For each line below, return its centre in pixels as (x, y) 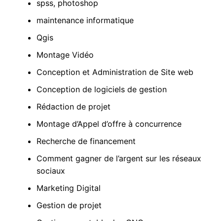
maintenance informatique (85, 20)
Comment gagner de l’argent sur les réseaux (119, 159)
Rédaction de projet (73, 107)
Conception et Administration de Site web (115, 72)
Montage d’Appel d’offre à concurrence (109, 124)
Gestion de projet (69, 205)
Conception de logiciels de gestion (101, 90)
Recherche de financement (86, 141)
